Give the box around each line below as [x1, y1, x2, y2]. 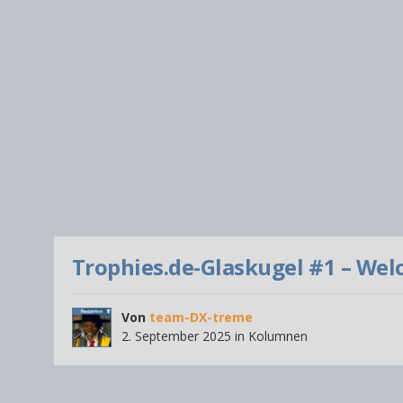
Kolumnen [247, 327, 308, 345]
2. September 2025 [121, 327, 231, 345]
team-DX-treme [148, 309, 253, 327]
